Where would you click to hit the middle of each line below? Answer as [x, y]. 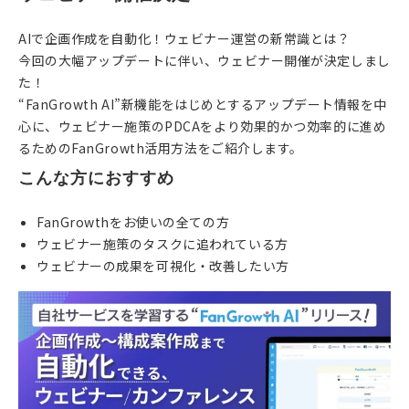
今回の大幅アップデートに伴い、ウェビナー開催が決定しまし [204, 61]
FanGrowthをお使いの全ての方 [133, 222]
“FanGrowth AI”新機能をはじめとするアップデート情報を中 [203, 105]
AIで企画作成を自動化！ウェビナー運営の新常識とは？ [184, 39]
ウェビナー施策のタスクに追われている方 [163, 244]
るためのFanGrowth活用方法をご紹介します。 [161, 148]
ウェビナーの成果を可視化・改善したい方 [163, 266]
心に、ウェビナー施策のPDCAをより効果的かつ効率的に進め [203, 126]
